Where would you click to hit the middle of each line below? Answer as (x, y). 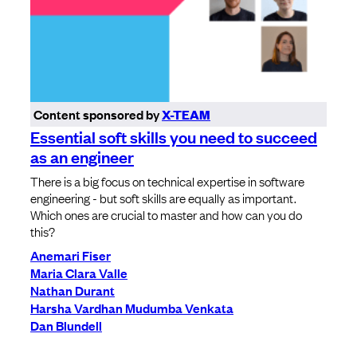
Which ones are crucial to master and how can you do (166, 215)
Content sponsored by (98, 114)
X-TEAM (186, 115)
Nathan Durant (73, 290)
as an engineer (82, 157)
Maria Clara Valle (79, 273)
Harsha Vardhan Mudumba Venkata (132, 308)
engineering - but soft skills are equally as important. (163, 198)
